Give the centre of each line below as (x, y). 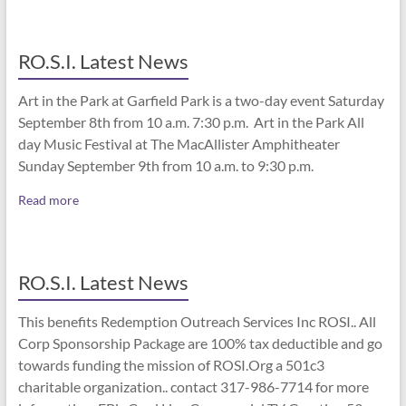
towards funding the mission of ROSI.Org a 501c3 (171, 365)
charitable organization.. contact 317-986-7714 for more (193, 387)
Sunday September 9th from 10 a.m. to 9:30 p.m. (167, 165)
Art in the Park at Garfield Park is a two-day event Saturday (201, 100)
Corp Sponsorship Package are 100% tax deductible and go (200, 343)
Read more (48, 200)
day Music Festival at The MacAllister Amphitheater (179, 144)
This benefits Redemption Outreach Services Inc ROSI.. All (197, 321)
